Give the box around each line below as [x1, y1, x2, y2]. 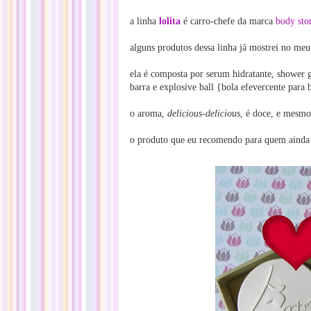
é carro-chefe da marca [180, 16, 276, 26]
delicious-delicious [167, 108, 240, 119]
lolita [159, 16, 180, 26]
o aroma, [130, 108, 167, 119]
